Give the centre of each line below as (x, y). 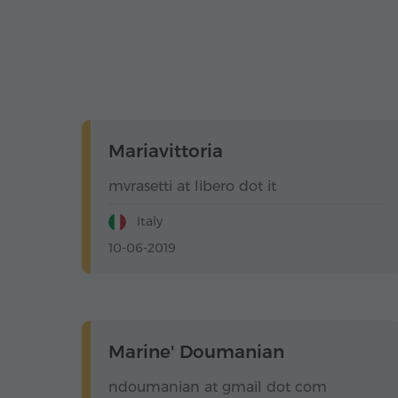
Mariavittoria (166, 151)
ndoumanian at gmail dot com (218, 387)
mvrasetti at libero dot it (192, 187)
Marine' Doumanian (196, 352)
